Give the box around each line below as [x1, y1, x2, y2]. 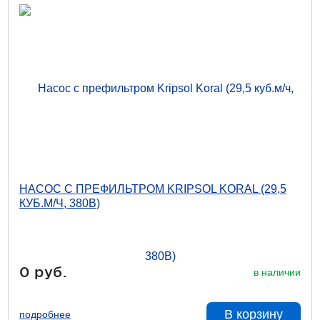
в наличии [254, 266, 301, 278]
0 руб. [19, 264, 66, 280]
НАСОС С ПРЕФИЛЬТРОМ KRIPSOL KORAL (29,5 [19, 183, 286, 195]
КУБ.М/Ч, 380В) [19, 197, 100, 209]
